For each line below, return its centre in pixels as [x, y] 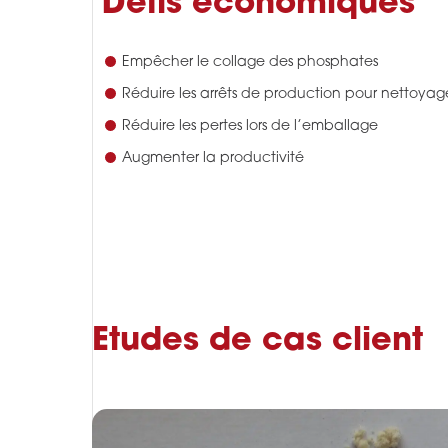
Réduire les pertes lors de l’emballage [250, 127]
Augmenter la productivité [213, 159]
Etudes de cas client [257, 342]
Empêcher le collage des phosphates [250, 63]
